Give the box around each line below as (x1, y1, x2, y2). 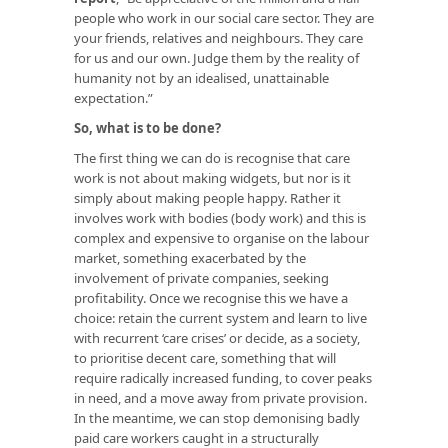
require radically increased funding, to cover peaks (74, 368, 372, 387)
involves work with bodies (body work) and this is (74, 208, 366, 227)
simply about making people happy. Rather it (74, 188, 341, 207)
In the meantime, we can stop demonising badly (74, 408, 360, 427)
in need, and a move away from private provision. (74, 388, 367, 407)
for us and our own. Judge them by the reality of (74, 48, 359, 67)
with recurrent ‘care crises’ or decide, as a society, (74, 328, 360, 347)
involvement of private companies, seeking (74, 268, 329, 287)
